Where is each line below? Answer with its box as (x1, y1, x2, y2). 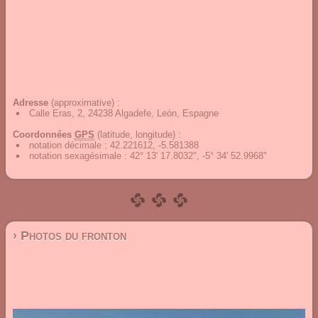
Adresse (13, 97, 48, 108)
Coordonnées (13, 129, 75, 140)
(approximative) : (48, 97, 120, 108)
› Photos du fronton (13, 229, 126, 243)
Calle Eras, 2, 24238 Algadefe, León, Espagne (29, 108, 219, 119)
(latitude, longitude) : (94, 129, 181, 140)
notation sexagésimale (29, 150, 124, 161)
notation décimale (29, 140, 104, 150)
